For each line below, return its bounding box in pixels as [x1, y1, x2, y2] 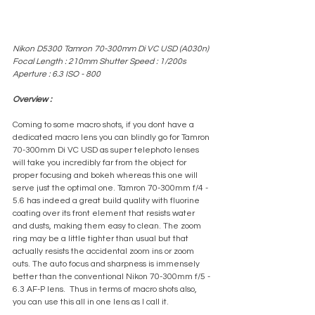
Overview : [13, 94, 51, 104]
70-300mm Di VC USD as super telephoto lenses [13, 145, 201, 155]
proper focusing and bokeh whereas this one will [13, 170, 200, 180]
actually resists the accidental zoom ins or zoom [13, 246, 196, 256]
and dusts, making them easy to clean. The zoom [13, 221, 203, 231]
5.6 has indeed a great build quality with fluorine [13, 195, 202, 205]
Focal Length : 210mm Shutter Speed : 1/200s [13, 56, 188, 66]
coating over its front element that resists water [13, 208, 197, 218]
